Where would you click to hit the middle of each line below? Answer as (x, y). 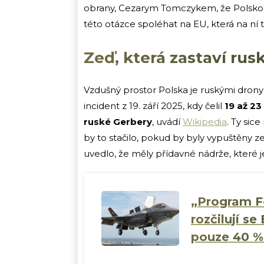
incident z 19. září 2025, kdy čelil (154, 105)
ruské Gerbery (118, 121)
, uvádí (167, 121)
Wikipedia (205, 121)
